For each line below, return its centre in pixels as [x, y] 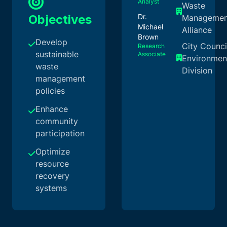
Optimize [53, 151]
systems [51, 188]
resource [52, 163]
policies [50, 90]
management [60, 78]
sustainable [57, 54]
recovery [52, 176]
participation [60, 133]
